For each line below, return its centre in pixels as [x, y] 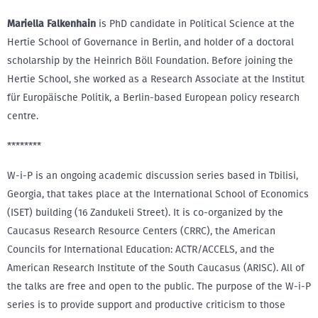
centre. [23, 116]
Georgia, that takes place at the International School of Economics [158, 194]
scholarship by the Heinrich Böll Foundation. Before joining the [150, 61]
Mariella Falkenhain [51, 24]
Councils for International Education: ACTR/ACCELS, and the [141, 250]
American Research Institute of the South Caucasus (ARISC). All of [156, 268]
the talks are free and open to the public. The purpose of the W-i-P [159, 286]
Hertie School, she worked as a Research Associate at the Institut [156, 79]
